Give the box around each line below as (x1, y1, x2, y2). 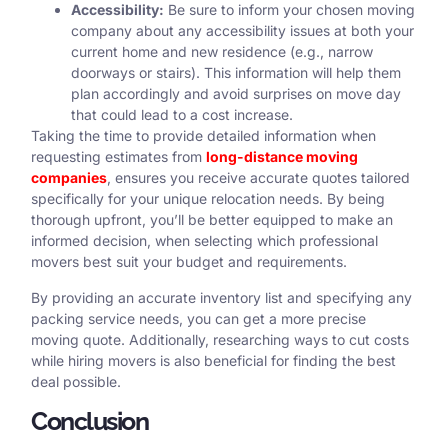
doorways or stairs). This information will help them (71, 64, 401, 82)
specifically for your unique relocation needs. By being (31, 190, 385, 208)
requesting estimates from (31, 148, 206, 166)
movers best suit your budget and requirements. (31, 253, 347, 271)
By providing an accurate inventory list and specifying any (31, 288, 412, 306)
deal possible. (31, 372, 121, 390)
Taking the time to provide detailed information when (31, 127, 376, 145)
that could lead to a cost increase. (71, 106, 293, 124)
